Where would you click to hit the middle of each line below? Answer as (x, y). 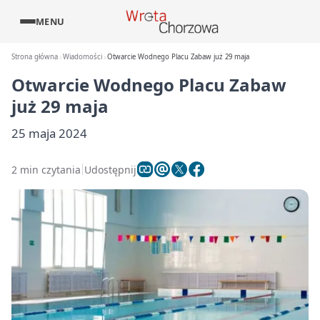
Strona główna (35, 57)
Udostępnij (110, 169)
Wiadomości (83, 57)
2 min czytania (46, 169)
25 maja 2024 (49, 133)
